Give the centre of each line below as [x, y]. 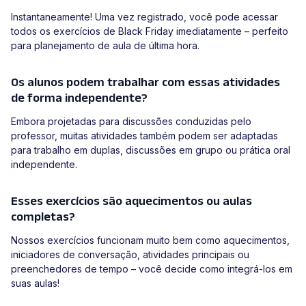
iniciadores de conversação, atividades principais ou [130, 255]
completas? [43, 217]
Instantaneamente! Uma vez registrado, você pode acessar [144, 17]
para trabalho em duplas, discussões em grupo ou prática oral [151, 150]
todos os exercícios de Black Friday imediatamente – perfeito [150, 31]
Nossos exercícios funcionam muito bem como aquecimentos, [150, 240]
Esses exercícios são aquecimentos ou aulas [131, 201]
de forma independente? [79, 98]
